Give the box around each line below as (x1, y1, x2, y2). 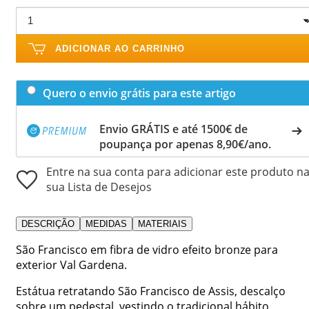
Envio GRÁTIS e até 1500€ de (99, 121, 248, 137)
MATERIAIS (138, 218, 187, 229)
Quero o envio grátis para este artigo (43, 85, 236, 101)
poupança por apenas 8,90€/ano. (99, 136, 271, 152)
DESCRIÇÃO (21, 218, 74, 229)
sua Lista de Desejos (46, 179, 152, 195)
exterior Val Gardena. (16, 257, 127, 272)
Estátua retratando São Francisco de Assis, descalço (16, 283, 286, 299)
